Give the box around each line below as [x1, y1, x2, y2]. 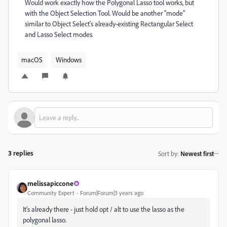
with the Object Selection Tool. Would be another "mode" [25, 9, 185, 17]
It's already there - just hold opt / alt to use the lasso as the [23, 205, 184, 213]
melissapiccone [27, 179, 73, 187]
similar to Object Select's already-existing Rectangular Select [25, 19, 193, 28]
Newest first [180, 149, 214, 158]
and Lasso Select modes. [25, 30, 93, 39]
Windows [56, 55, 82, 64]
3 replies [8, 148, 33, 157]
